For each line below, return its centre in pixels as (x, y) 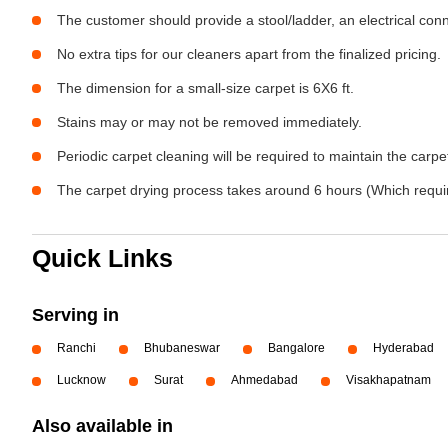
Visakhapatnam (388, 380)
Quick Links (102, 258)
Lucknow (81, 380)
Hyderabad (403, 348)
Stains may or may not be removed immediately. (209, 122)
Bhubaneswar (182, 348)
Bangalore (296, 348)
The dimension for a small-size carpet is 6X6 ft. (205, 88)
